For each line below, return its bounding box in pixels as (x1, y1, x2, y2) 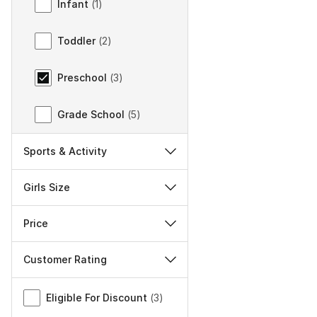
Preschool (57, 71, 107, 83)
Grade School (57, 108, 125, 121)
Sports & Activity (23, 145, 107, 158)
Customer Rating (23, 253, 107, 266)
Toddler (57, 34, 96, 47)
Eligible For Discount (46, 292, 147, 304)
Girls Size (23, 181, 70, 194)
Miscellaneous (11, 279, 88, 294)
